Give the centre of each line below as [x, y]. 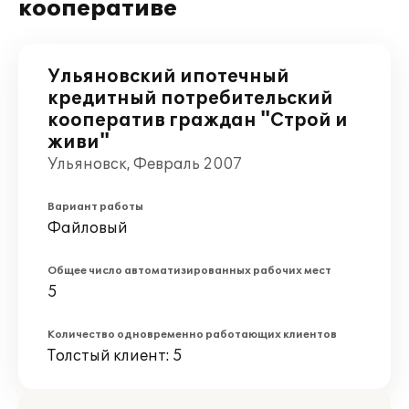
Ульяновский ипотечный [168, 77]
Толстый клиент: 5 [115, 356]
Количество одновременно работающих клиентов [192, 335]
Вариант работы [95, 207]
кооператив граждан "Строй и [198, 121]
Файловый [88, 228]
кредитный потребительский [190, 99]
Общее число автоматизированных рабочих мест [189, 271]
